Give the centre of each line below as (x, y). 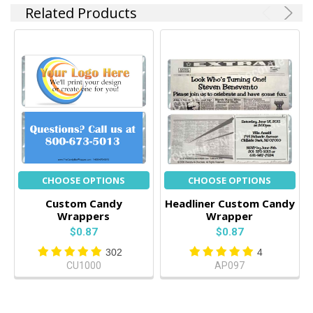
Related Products (81, 13)
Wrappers (84, 216)
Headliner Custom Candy (230, 203)
